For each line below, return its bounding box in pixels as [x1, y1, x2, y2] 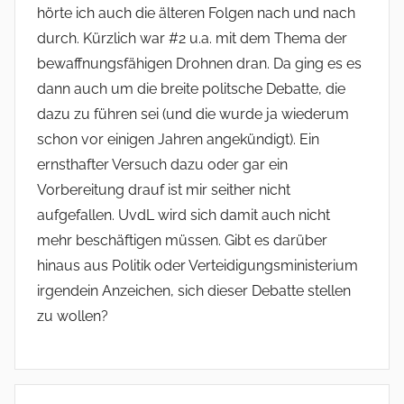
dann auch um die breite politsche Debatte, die [37, 79, 345, 97]
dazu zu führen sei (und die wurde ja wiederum [37, 105, 349, 123]
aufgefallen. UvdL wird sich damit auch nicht [37, 206, 330, 224]
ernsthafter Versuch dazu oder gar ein [37, 155, 288, 173]
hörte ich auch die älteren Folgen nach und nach [37, 4, 355, 22]
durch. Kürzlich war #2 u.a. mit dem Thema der [37, 29, 347, 47]
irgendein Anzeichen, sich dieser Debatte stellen [37, 281, 351, 299]
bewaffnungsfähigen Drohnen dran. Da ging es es [37, 54, 362, 72]
